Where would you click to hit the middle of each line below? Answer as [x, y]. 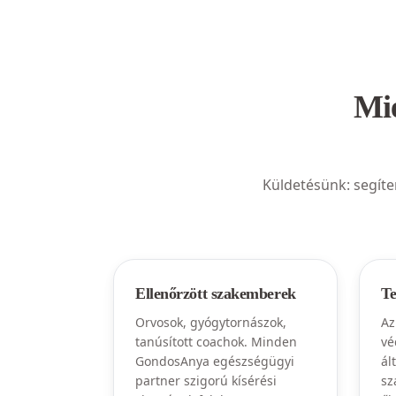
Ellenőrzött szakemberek [216, 293]
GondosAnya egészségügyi [215, 361]
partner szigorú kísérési [206, 381]
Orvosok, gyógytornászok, [211, 322]
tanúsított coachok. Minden [216, 342]
